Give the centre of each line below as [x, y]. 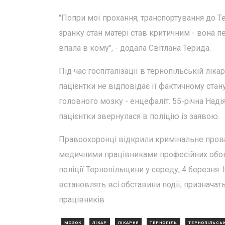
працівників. [82, 200]
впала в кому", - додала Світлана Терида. [135, 48]
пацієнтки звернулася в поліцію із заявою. [139, 116]
